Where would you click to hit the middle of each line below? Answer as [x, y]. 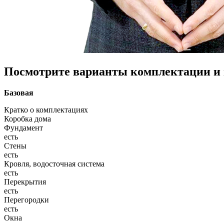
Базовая [19, 92]
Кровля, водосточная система [54, 163]
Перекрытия [25, 181]
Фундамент [23, 127]
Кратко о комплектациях [46, 109]
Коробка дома [27, 118]
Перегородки [26, 199]
